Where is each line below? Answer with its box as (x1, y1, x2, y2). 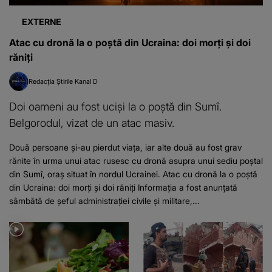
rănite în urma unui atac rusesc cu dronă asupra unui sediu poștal (9, 155, 263, 166)
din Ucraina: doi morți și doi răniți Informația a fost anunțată (9, 182, 237, 193)
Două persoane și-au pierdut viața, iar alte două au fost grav (9, 142, 242, 153)
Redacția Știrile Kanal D (29, 77, 98, 86)
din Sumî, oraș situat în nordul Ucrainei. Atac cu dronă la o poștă (9, 169, 257, 180)
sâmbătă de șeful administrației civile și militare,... (9, 195, 200, 206)
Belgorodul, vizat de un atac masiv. (9, 116, 174, 130)
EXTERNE (22, 16, 61, 27)
